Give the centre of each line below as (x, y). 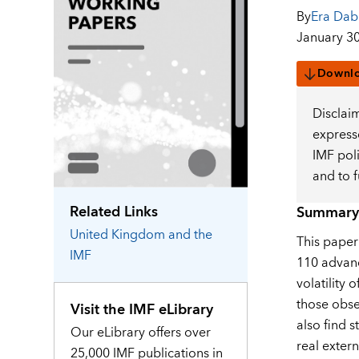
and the (191, 234)
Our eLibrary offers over (141, 332)
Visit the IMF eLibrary (142, 309)
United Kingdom (118, 234)
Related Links (114, 212)
